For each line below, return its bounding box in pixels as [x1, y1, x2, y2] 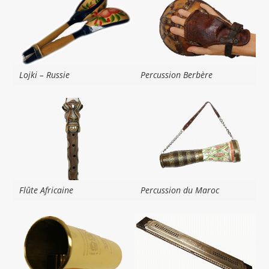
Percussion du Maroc [141, 184, 219, 196]
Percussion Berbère [141, 68, 213, 80]
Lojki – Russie [19, 68, 70, 80]
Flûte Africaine [19, 184, 74, 196]
